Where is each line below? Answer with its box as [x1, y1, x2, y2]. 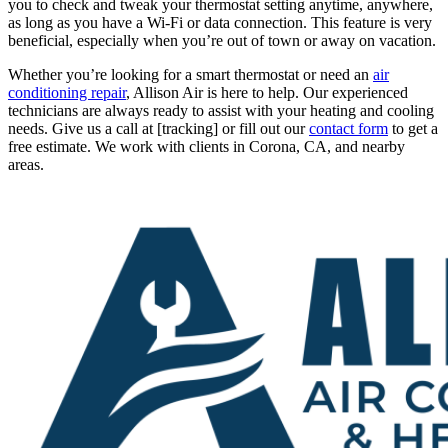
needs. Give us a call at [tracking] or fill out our [8, 119, 309, 137]
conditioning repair [8, 83, 126, 101]
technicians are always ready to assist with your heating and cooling [8, 101, 434, 119]
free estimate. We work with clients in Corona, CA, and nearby [8, 137, 405, 155]
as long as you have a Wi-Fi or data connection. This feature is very [8, 13, 432, 31]
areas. [8, 155, 44, 173]
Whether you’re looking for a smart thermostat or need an [8, 65, 373, 83]
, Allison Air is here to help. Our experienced [126, 83, 408, 101]
